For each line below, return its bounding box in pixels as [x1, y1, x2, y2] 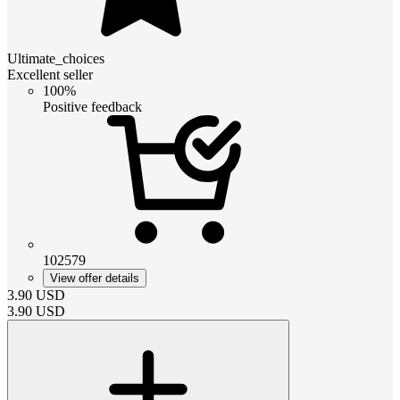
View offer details [50, 271, 139, 285]
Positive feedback [43, 98, 142, 114]
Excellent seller [7, 66, 93, 82]
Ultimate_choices [7, 50, 104, 66]
